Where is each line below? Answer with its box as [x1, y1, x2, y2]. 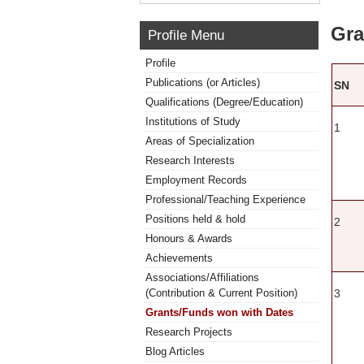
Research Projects [145, 326, 232, 338]
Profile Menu [148, 28, 224, 42]
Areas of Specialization [145, 135, 254, 147]
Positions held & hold [145, 213, 245, 225]
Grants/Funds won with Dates [145, 306, 293, 318]
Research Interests [145, 154, 235, 167]
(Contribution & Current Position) [145, 287, 297, 299]
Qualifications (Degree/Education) [145, 96, 303, 108]
